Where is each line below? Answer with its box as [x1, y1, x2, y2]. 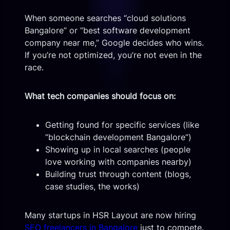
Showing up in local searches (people [45, 144, 190, 155]
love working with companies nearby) [45, 156, 191, 167]
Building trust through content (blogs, [45, 168, 191, 179]
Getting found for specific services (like [45, 119, 199, 130]
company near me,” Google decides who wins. [25, 37, 204, 48]
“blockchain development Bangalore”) [45, 131, 191, 142]
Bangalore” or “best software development [25, 25, 190, 35]
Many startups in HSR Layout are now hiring [25, 209, 196, 220]
